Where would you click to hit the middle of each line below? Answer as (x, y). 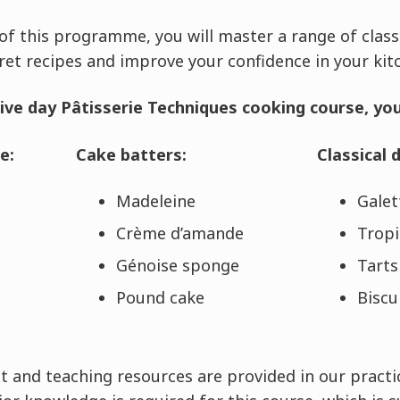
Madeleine (155, 201)
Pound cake (160, 297)
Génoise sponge (177, 265)
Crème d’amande (179, 233)
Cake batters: (131, 154)
